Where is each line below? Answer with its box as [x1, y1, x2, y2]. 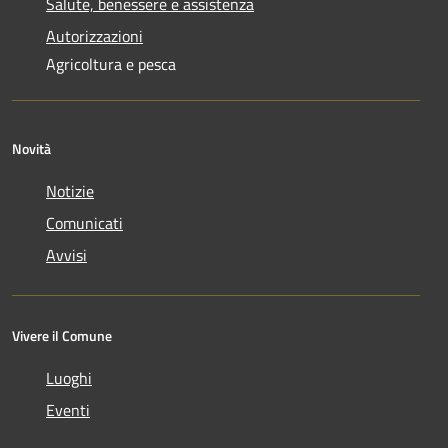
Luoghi [46, 365, 92, 390]
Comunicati [46, 210, 123, 235]
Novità [12, 137, 51, 159]
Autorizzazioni [46, 23, 143, 48]
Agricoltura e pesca [46, 51, 176, 76]
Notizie [46, 178, 94, 203]
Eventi [46, 397, 90, 422]
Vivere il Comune [12, 324, 112, 346]
